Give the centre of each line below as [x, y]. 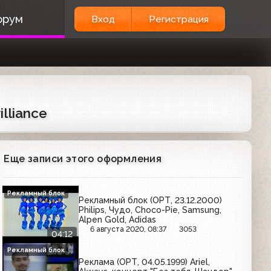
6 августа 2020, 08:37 [129, 229]
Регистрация [178, 19]
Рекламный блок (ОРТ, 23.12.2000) [151, 200]
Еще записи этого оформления [83, 159]
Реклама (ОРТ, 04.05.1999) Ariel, [145, 262]
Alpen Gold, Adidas [118, 219]
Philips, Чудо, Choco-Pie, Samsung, [150, 210]
